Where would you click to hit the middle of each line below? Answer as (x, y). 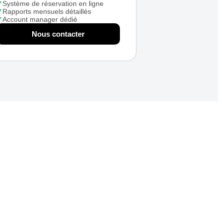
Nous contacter (58, 34)
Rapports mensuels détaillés (47, 11)
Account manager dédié (40, 19)
